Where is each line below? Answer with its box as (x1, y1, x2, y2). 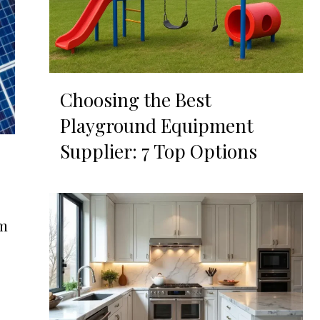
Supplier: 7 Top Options (59, 139, 257, 164)
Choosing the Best (59, 87, 211, 113)
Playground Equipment (59, 113, 254, 139)
